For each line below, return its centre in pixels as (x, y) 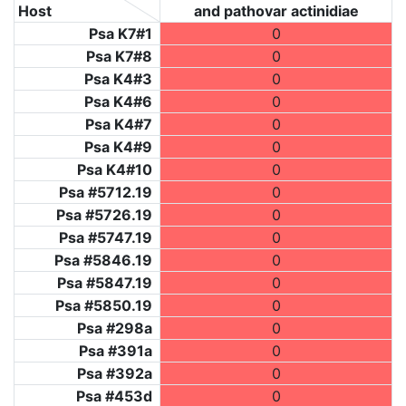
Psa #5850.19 (104, 306)
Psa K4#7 (119, 125)
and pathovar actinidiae (276, 11)
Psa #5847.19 (105, 283)
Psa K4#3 (118, 79)
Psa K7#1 (121, 34)
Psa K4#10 (115, 170)
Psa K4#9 (118, 147)
